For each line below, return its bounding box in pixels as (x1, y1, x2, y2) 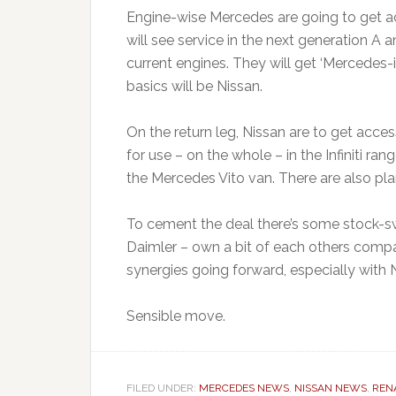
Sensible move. (126, 308, 225, 324)
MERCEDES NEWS (199, 382, 289, 394)
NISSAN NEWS (294, 382, 367, 394)
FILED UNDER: (126, 382, 199, 394)
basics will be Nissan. (126, 78, 263, 95)
